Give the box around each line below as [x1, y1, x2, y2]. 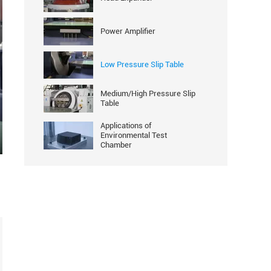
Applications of [100, 121, 152, 131]
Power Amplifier [100, 27, 156, 36]
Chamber [100, 140, 132, 150]
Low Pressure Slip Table [100, 60, 184, 70]
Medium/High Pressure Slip [100, 88, 196, 98]
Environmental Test [100, 131, 168, 140]
